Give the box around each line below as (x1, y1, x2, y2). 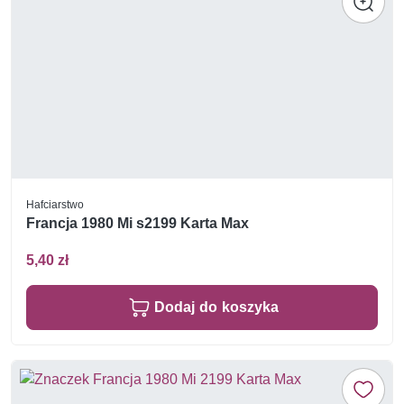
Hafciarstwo (26, 197, 84, 211)
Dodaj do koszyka (154, 298, 279, 317)
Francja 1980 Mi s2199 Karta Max (26, 215, 249, 233)
